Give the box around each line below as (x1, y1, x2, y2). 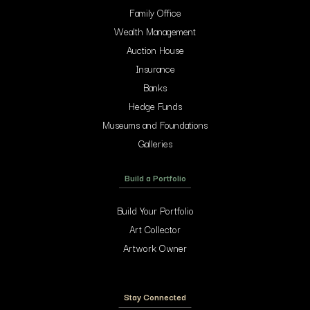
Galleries (138, 135, 172, 151)
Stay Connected (124, 289, 186, 303)
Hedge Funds (128, 98, 182, 113)
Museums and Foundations (102, 116, 208, 132)
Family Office (129, 4, 181, 20)
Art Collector (129, 221, 181, 237)
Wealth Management (114, 23, 196, 39)
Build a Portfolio (124, 170, 186, 184)
